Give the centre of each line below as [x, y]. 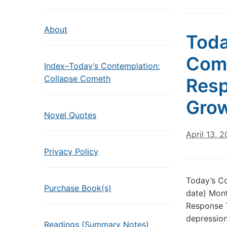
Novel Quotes [70, 115]
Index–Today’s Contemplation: [102, 66]
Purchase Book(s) [78, 188]
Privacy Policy [71, 152]
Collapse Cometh [77, 79]
